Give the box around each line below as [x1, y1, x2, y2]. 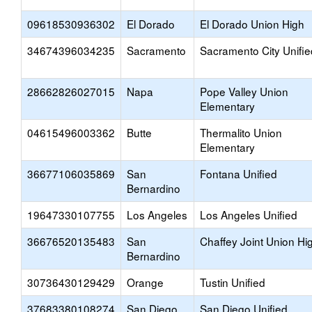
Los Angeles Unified [200, 207, 297, 222]
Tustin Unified [200, 274, 265, 290]
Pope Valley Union [200, 84, 288, 99]
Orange [127, 274, 164, 290]
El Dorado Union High [200, 16, 304, 31]
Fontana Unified [200, 166, 277, 181]
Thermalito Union [200, 125, 282, 140]
